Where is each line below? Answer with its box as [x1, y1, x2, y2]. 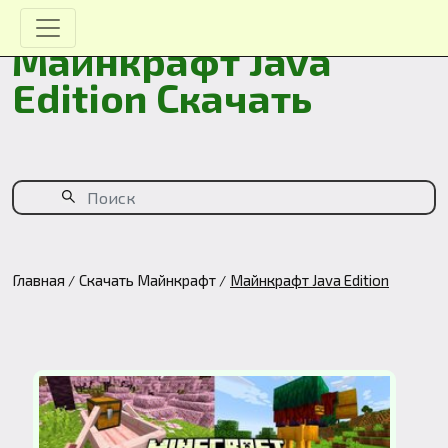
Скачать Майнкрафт [79, 271, 216, 289]
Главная [12, 271, 65, 289]
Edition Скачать [12, 73, 312, 121]
